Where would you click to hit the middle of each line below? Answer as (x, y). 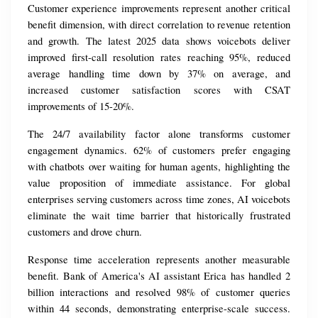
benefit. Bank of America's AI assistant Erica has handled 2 (159, 276)
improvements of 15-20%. (81, 106)
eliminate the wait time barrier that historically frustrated (159, 216)
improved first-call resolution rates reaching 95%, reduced (159, 57)
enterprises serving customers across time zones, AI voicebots (159, 199)
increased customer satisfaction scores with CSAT (159, 90)
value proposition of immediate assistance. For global (159, 183)
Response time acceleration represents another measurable (159, 260)
